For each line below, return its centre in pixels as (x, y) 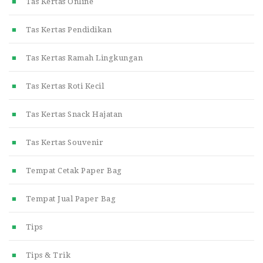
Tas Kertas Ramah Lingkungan (84, 58)
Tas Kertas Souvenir (64, 142)
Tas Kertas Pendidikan (68, 29)
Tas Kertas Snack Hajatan (74, 114)
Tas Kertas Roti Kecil (65, 86)
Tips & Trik (48, 255)
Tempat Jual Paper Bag (70, 198)
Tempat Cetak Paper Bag (74, 170)
